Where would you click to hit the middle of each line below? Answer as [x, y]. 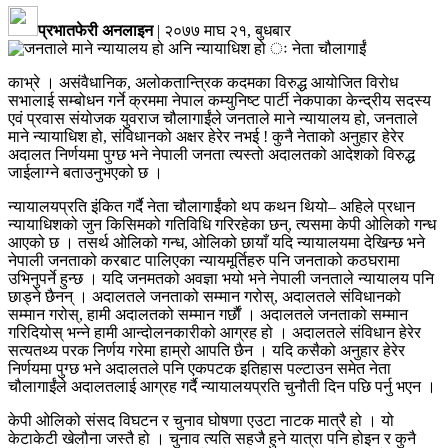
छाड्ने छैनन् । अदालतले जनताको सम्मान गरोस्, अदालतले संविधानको [204, 296]
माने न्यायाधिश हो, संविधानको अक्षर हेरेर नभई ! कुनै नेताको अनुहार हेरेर [206, 136]
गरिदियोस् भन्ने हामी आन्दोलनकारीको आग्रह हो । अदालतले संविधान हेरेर [214, 332]
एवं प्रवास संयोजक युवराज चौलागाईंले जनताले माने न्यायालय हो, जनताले [213, 118]
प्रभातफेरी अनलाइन [95, 30]
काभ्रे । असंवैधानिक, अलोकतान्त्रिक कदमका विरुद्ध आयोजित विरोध [203, 82]
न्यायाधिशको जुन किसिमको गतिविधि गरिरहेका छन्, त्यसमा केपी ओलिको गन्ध [222, 224]
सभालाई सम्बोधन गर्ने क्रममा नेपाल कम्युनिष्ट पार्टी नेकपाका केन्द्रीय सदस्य [219, 100]
